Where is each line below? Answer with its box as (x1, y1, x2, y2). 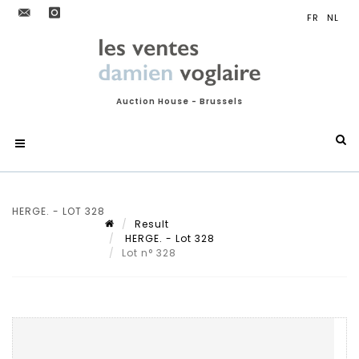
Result (135, 217, 169, 231)
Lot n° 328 (122, 246, 179, 260)
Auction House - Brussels (116, 95, 243, 107)
